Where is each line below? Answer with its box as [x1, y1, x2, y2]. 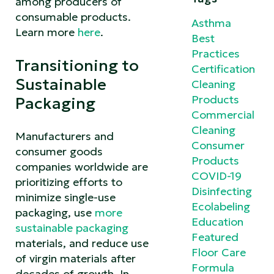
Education [191, 214, 243, 229]
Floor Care [191, 245, 246, 259]
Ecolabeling [191, 199, 250, 213]
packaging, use [15, 205, 95, 220]
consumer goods [15, 144, 103, 158]
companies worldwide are [15, 159, 148, 174]
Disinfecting [191, 183, 252, 198]
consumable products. [15, 9, 131, 24]
